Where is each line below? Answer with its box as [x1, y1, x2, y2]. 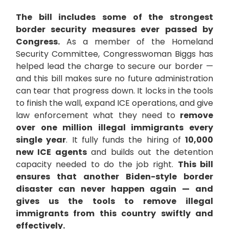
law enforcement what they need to [16, 109, 180, 122]
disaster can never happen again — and [16, 183, 213, 195]
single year [16, 134, 66, 146]
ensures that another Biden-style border [16, 171, 213, 183]
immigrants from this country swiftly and [16, 208, 213, 220]
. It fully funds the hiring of [66, 134, 185, 146]
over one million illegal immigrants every [16, 122, 213, 134]
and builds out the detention [86, 146, 214, 158]
